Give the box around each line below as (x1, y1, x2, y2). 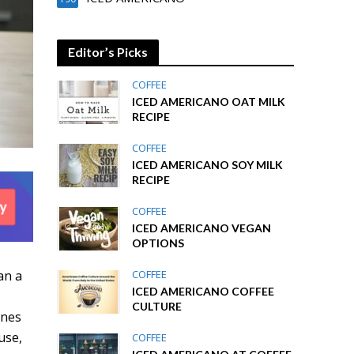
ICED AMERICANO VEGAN (132, 221, 272, 235)
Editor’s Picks (68, 44, 149, 59)
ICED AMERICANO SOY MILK (132, 158, 284, 171)
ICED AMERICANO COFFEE (132, 284, 275, 298)
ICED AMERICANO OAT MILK (132, 95, 286, 108)
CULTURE (132, 299, 183, 313)
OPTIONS (132, 236, 185, 250)
